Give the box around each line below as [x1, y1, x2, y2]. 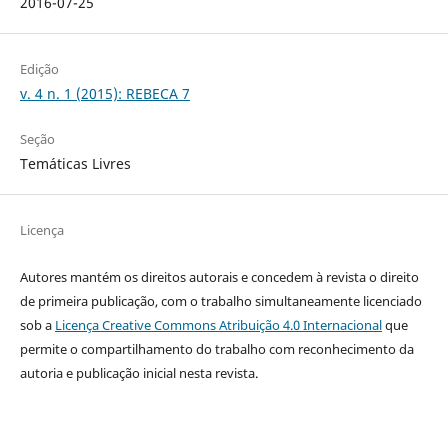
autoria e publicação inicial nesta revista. [19, 364, 261, 383]
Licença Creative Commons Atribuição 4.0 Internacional [54, 316, 382, 335]
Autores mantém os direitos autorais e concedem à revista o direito [19, 268, 419, 287]
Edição [19, 60, 59, 79]
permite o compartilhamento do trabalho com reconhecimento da [19, 340, 414, 359]
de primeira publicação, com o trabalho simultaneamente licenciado [19, 292, 422, 311]
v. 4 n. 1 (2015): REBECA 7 [19, 84, 190, 104]
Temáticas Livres [19, 154, 131, 174]
